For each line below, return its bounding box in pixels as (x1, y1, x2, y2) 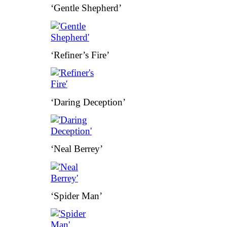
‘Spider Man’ (51, 190, 102, 201)
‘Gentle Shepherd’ (51, 3, 122, 14)
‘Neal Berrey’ (51, 143, 103, 155)
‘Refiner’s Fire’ (51, 49, 109, 60)
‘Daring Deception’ (51, 96, 126, 107)
